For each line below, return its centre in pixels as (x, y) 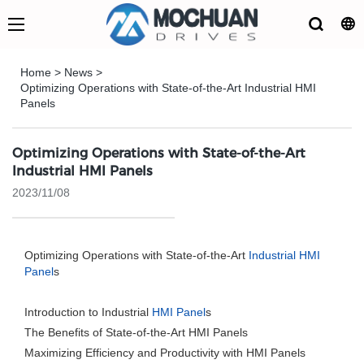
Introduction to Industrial (88, 312)
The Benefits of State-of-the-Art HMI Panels (136, 332)
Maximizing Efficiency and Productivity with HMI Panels (165, 353)
